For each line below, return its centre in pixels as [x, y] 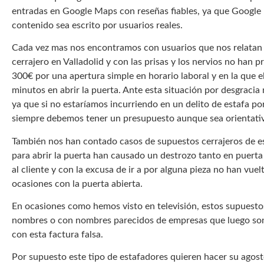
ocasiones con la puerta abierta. [77, 184]
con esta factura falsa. [57, 234]
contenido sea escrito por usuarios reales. [97, 25]
